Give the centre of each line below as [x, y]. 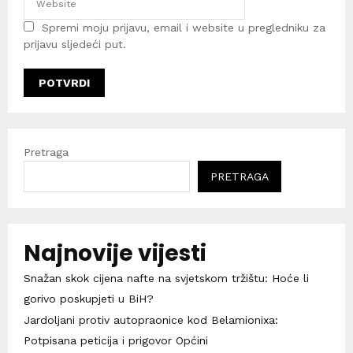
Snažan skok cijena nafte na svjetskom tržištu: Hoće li [166, 279]
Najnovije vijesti [115, 254]
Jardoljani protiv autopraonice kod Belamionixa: [151, 320]
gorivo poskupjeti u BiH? [89, 299]
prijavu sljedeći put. [75, 45]
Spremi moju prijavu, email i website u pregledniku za [184, 28]
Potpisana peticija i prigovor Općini [116, 341]
